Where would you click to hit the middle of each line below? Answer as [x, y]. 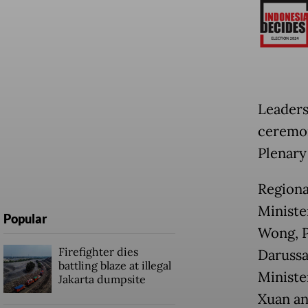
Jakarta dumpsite [102, 279]
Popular [25, 218]
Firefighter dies [98, 251]
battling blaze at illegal [114, 265]
